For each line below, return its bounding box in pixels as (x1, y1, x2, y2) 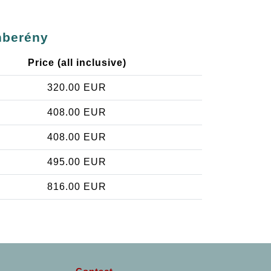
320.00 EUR (47, 82, 106, 93)
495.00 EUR (47, 157, 106, 168)
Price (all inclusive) (27, 57, 126, 68)
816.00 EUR (47, 181, 106, 192)
